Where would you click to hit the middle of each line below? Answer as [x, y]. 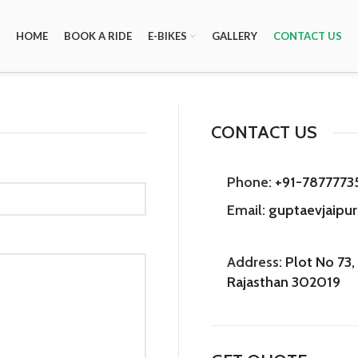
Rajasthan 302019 [284, 282]
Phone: [249, 182]
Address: [255, 262]
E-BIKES [167, 36]
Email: [246, 210]
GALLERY [235, 36]
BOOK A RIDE [98, 36]
